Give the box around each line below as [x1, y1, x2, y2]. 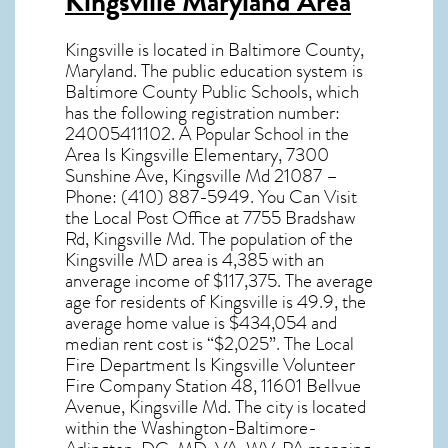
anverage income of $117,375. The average [65, 266, 373, 295]
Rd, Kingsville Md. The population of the [65, 224, 353, 253]
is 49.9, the [278, 287, 366, 316]
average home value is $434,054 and [65, 308, 337, 337]
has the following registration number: [65, 98, 340, 127]
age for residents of [65, 287, 209, 316]
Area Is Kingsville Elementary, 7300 [65, 140, 329, 169]
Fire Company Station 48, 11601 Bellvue [65, 371, 361, 400]
